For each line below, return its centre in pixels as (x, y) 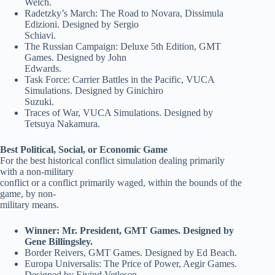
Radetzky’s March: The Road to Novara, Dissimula (124, 14)
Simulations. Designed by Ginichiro (94, 91)
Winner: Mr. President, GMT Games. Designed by (129, 231)
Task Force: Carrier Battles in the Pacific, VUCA (119, 80)
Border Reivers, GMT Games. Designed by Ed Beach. (131, 253)
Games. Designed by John (76, 58)
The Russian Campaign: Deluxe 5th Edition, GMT (123, 47)
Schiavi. (40, 36)
